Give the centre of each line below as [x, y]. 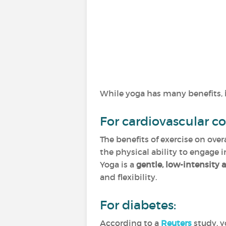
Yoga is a [118, 164]
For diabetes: [138, 205]
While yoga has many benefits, [162, 93]
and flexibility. [129, 177]
